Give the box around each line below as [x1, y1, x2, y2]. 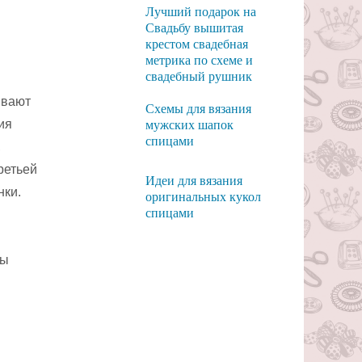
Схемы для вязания [145, 102, 251, 116]
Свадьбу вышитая [145, 21, 243, 35]
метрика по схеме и [145, 53, 253, 67]
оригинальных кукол [145, 190, 261, 204]
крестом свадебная [145, 37, 248, 51]
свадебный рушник [145, 69, 252, 83]
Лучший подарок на [145, 5, 256, 19]
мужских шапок [145, 118, 234, 132]
